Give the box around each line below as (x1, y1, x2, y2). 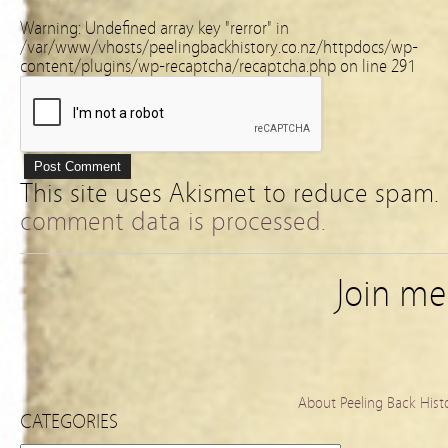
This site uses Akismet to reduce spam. (20, 177, 446, 209)
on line (336, 56, 391, 77)
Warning (20, 18, 78, 39)
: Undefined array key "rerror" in (78, 18, 289, 39)
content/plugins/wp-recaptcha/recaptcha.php (20, 56, 336, 77)
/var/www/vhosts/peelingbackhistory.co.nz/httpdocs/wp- (20, 37, 418, 58)
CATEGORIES (20, 410, 118, 433)
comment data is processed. (20, 205, 326, 237)
